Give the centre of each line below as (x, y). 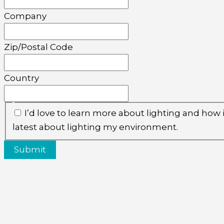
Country (21, 78)
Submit (30, 149)
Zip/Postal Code (38, 47)
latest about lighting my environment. (95, 127)
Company (25, 16)
